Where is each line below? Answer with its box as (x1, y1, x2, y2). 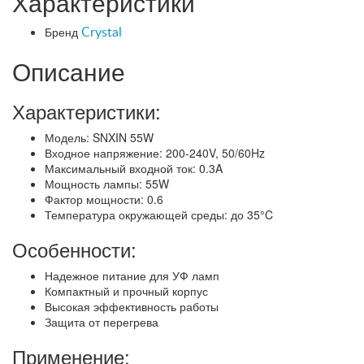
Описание (12, 53, 125, 89)
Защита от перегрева (45, 313, 158, 330)
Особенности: (12, 234, 136, 263)
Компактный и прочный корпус (45, 282, 208, 299)
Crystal (81, 25, 122, 39)
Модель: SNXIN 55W (45, 128, 154, 145)
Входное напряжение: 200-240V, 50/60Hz (45, 144, 265, 161)
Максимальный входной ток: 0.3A (45, 159, 223, 176)
